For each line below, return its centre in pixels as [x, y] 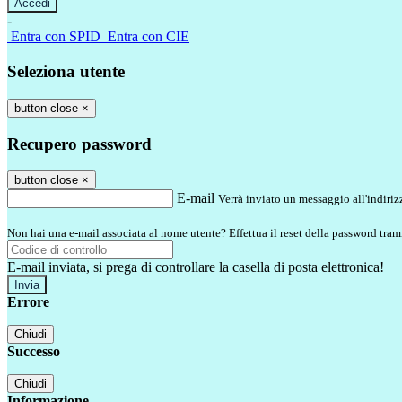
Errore [28, 302]
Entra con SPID [56, 37]
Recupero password [79, 144]
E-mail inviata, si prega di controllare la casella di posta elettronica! [196, 267]
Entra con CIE [149, 37]
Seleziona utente [66, 72]
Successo [34, 352]
